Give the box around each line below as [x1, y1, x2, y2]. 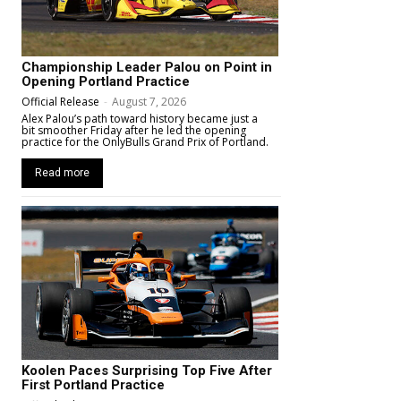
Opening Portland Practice [21, 73, 190, 90]
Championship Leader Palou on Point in [21, 59, 272, 76]
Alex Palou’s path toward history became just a [21, 111, 258, 127]
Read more [35, 166, 90, 180]
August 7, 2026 [112, 94, 186, 110]
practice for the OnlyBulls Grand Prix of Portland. [21, 134, 269, 150]
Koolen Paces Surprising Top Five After [21, 363, 272, 380]
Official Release [21, 94, 99, 110]
